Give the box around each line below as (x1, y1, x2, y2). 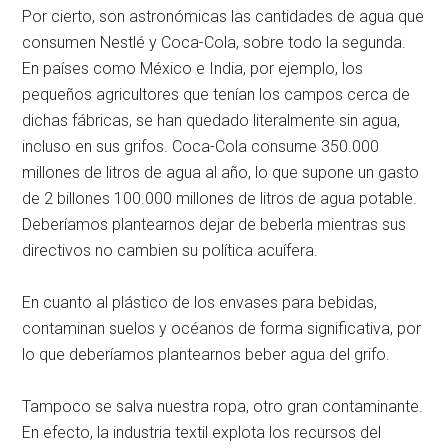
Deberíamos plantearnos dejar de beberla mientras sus (22, 214, 407, 234)
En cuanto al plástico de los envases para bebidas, (22, 292, 378, 312)
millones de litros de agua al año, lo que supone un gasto (22, 162, 420, 182)
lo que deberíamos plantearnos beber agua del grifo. (22, 344, 391, 364)
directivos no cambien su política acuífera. (22, 240, 319, 260)
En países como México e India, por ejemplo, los (22, 58, 364, 78)
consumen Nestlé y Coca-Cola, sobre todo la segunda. (22, 32, 407, 52)
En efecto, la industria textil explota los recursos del (22, 422, 382, 442)
